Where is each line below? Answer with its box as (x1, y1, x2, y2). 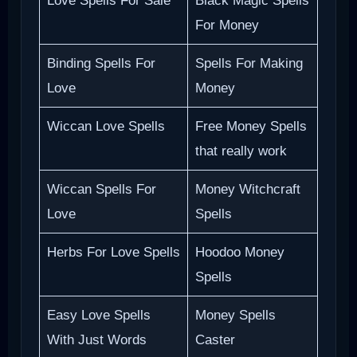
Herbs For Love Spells (46, 244, 180, 260)
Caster (194, 331, 235, 347)
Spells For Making (194, 55, 303, 71)
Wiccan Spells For (46, 181, 156, 197)
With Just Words (46, 331, 147, 347)
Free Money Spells (194, 118, 307, 134)
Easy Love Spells (46, 307, 151, 323)
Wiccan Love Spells (46, 118, 165, 134)
